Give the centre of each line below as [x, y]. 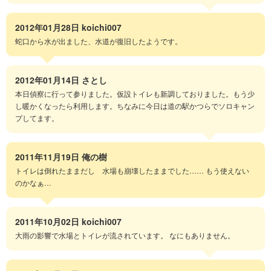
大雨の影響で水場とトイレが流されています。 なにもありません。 [125, 235]
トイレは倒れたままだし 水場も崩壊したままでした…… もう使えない [132, 170]
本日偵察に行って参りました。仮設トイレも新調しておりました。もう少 [135, 93]
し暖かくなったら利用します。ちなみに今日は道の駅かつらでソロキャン [135, 106]
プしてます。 [37, 118]
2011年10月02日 [47, 221]
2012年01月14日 [47, 80]
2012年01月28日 [47, 27]
